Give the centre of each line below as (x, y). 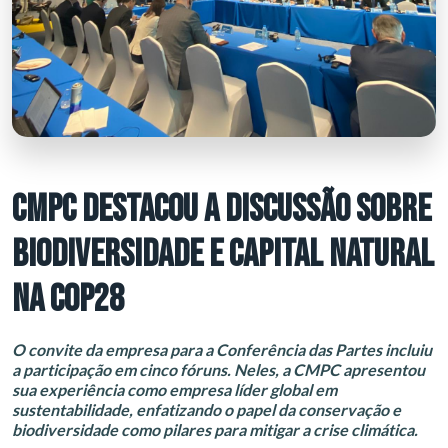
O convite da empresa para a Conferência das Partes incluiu (222, 349)
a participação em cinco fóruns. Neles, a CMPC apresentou (218, 369)
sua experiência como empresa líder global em (174, 389)
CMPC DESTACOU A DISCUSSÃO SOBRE (221, 209)
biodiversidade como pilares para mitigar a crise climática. (215, 429)
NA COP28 (68, 299)
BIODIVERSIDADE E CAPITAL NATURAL (223, 254)
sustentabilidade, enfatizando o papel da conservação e (206, 409)
